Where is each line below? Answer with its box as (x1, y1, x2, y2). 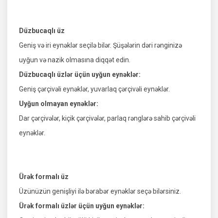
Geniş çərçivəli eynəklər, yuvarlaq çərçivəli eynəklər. (19, 85, 170, 93)
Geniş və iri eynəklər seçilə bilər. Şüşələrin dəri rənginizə (19, 41, 182, 50)
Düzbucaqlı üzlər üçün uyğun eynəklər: (19, 71, 141, 79)
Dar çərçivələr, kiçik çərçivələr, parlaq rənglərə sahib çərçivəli (19, 114, 196, 123)
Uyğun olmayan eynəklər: (19, 100, 98, 108)
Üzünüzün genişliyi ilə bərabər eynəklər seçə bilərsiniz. (19, 187, 181, 196)
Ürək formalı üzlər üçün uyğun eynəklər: (19, 202, 145, 210)
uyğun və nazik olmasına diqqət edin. (19, 56, 130, 64)
